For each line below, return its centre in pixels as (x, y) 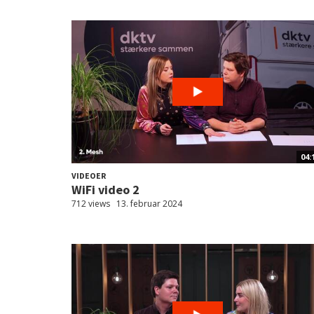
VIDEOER (89, 176)
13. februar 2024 (149, 204)
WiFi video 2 (105, 190)
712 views (91, 204)
